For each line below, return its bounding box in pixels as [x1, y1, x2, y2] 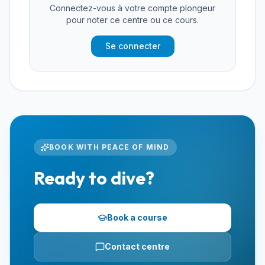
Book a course [107, 212, 167, 222]
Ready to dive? [34, 167, 154, 189]
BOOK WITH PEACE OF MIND [49, 143, 170, 151]
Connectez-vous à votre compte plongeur [50, 3, 215, 13]
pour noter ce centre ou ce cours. [66, 15, 199, 25]
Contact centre [105, 241, 170, 251]
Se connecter [105, 41, 160, 51]
